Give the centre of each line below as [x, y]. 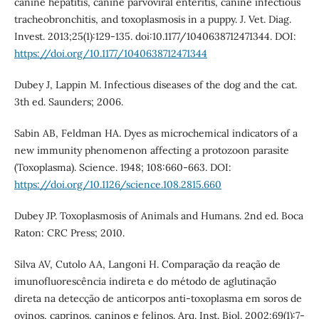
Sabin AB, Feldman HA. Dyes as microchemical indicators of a [156, 134]
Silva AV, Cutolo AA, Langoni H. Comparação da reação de [147, 265]
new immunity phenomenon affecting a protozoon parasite [151, 151]
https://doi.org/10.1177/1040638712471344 [110, 54]
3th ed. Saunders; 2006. [68, 102]
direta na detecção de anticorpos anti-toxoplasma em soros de [158, 299]
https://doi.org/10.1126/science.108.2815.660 [117, 185]
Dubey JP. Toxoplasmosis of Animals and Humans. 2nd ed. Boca [158, 216]
